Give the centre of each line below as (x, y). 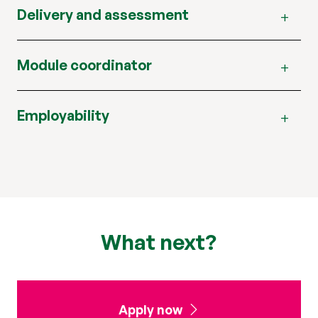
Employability (63, 115)
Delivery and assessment (103, 14)
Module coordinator (84, 65)
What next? (159, 241)
